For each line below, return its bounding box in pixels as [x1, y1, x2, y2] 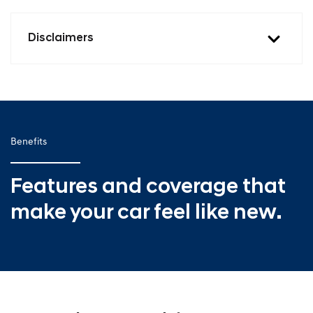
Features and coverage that [10, 176, 286, 198]
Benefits [10, 136, 47, 147]
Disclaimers [28, 32, 94, 44]
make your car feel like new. [10, 202, 282, 224]
